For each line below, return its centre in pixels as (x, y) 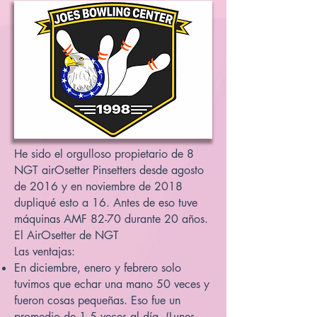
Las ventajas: (45, 252)
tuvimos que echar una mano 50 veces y (112, 284)
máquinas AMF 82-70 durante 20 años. (111, 219)
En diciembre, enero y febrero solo (98, 268)
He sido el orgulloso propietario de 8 (104, 154)
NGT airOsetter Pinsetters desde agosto (109, 170)
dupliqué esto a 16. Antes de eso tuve (106, 203)
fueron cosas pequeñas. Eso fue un (97, 300)
